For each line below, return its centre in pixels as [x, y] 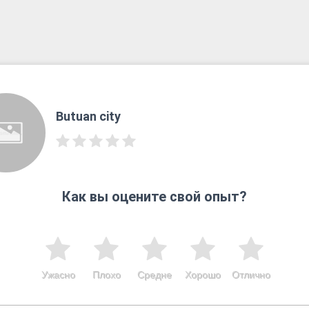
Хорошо [203, 274]
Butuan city [88, 117]
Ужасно [58, 274]
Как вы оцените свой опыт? [154, 196]
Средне [154, 274]
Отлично [251, 274]
